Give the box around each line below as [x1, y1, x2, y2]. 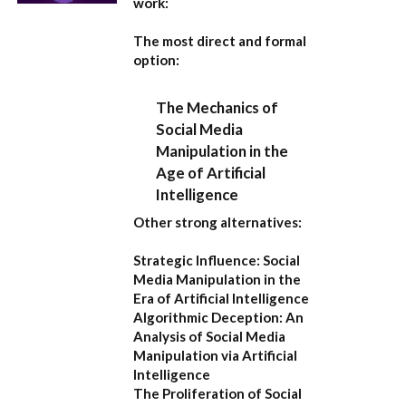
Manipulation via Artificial [133, 347, 297, 364]
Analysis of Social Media [133, 328, 285, 345]
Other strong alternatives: [133, 214, 302, 231]
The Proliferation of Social [133, 385, 302, 402]
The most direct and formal [133, 33, 306, 50]
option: [133, 52, 179, 69]
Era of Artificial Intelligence [133, 290, 309, 307]
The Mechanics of [156, 97, 279, 117]
